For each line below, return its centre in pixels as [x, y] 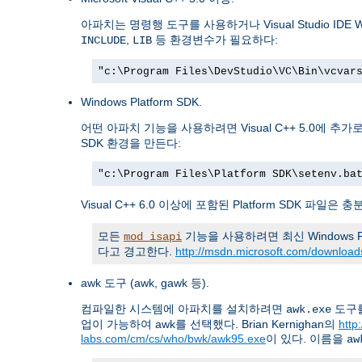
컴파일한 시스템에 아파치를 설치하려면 [183, 308]
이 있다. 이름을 [306, 338]
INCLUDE [103, 40]
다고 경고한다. [137, 251]
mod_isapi [153, 236]
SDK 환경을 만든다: [131, 143]
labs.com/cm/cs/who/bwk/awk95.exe [173, 338]
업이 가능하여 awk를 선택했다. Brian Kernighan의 [210, 324]
